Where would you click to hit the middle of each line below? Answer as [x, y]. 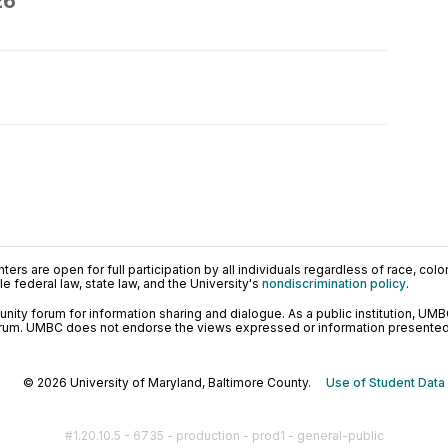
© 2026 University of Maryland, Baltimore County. [174, 382]
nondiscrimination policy [334, 283]
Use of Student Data [385, 382]
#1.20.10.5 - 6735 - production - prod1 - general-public [224, 435]
